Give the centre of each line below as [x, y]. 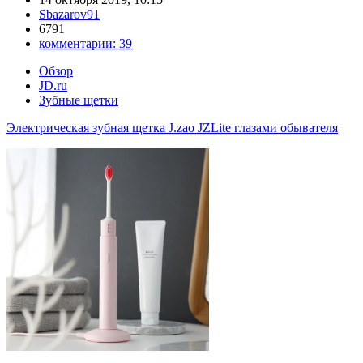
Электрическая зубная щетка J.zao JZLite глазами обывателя [172, 128]
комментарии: [79, 43]
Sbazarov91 [69, 14]
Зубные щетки [79, 100]
